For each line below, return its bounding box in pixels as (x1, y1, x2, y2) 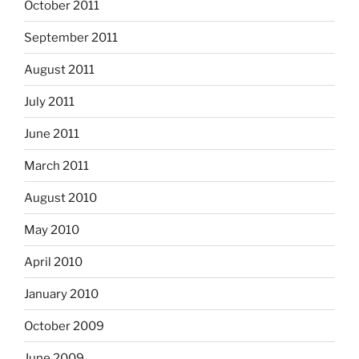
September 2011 (24, 30, 118, 45)
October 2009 (24, 318, 104, 333)
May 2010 (24, 222, 79, 237)
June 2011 (24, 126, 79, 141)
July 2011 (24, 94, 75, 109)
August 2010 (24, 190, 97, 205)
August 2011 (24, 62, 95, 77)
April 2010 (24, 254, 83, 269)
